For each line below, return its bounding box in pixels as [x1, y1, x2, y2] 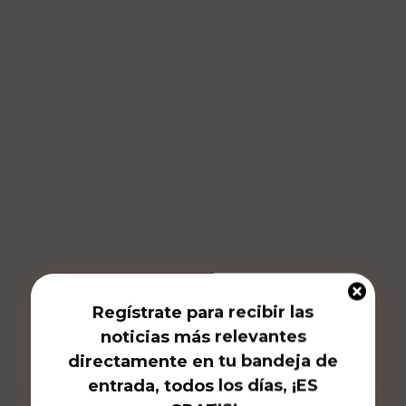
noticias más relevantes [100, 326, 306, 346]
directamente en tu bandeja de [68, 351, 338, 371]
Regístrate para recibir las [92, 302, 314, 322]
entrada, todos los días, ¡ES [88, 375, 318, 395]
